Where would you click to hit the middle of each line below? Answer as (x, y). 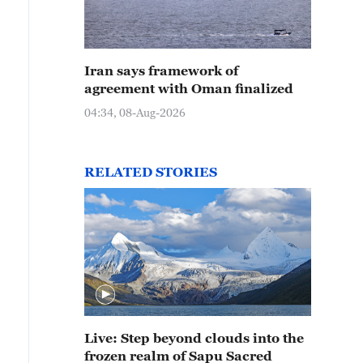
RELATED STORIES (151, 172)
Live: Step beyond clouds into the (194, 338)
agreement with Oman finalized (189, 88)
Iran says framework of (161, 70)
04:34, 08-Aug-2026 (135, 112)
